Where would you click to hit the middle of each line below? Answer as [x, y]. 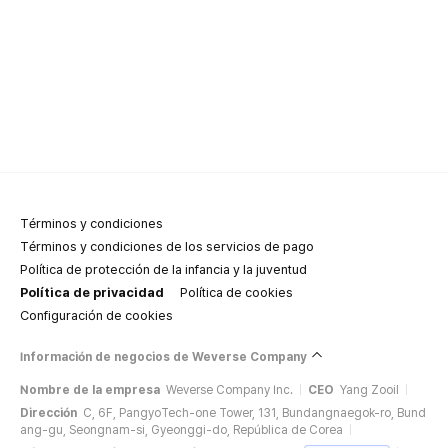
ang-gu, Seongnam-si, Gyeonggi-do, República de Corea [181, 430]
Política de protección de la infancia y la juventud [163, 269]
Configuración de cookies [96, 315]
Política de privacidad [92, 292]
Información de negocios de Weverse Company [163, 357]
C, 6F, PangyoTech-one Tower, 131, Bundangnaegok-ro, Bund [254, 413]
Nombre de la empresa [90, 390]
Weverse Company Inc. [229, 390]
